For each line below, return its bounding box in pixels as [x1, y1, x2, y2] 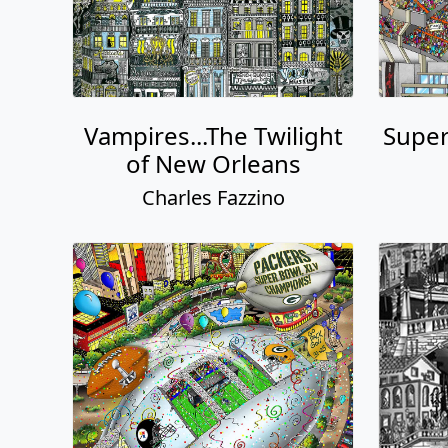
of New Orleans [125, 147, 301, 181]
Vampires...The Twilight [83, 119, 343, 153]
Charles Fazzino [141, 184, 285, 212]
